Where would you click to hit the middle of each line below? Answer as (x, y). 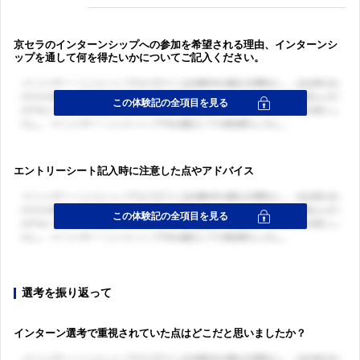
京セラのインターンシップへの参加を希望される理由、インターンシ (176, 44)
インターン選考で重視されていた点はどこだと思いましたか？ (160, 333)
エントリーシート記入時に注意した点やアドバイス (134, 170)
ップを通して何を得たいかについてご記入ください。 (139, 57)
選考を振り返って (67, 292)
